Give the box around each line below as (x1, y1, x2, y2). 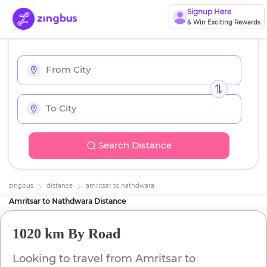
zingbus (9, 182, 33, 190)
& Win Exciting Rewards (187, 18, 260, 26)
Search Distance (98, 139, 172, 151)
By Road (64, 226, 120, 242)
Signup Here (187, 7, 231, 16)
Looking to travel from (13, 252, 135, 266)
